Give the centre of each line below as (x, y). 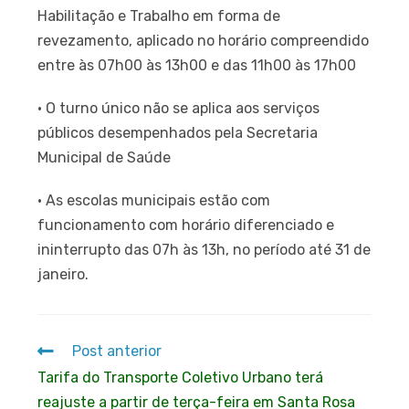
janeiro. (63, 274)
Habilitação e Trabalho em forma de (159, 16)
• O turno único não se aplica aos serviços (179, 108)
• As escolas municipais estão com (154, 200)
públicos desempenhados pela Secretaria (178, 132)
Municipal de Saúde (105, 157)
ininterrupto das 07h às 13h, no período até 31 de (204, 249)
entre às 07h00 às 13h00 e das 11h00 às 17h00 (197, 65)
